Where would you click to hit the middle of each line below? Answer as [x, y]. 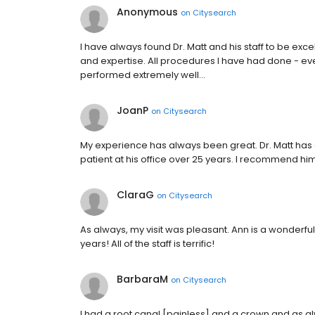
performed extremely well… [143, 75]
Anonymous [147, 12]
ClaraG [135, 195]
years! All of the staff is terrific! [147, 244]
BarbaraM [142, 279]
